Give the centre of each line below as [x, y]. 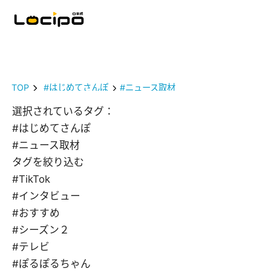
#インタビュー [46, 196]
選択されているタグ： [63, 112]
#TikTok [31, 179]
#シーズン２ [41, 230]
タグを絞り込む [48, 162]
